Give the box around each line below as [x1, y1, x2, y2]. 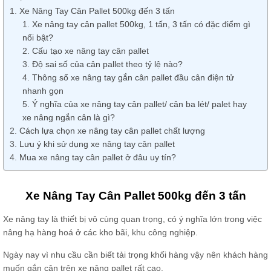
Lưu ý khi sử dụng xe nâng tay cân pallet [19, 139, 175, 149]
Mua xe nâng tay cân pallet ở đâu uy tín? [19, 152, 176, 162]
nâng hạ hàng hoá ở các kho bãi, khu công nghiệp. [3, 227, 198, 237]
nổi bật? [22, 32, 53, 42]
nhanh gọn [22, 85, 64, 96]
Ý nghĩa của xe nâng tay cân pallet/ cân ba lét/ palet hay [32, 99, 247, 109]
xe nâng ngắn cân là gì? [22, 112, 115, 122]
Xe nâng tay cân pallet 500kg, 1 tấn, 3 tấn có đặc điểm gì [32, 19, 250, 29]
